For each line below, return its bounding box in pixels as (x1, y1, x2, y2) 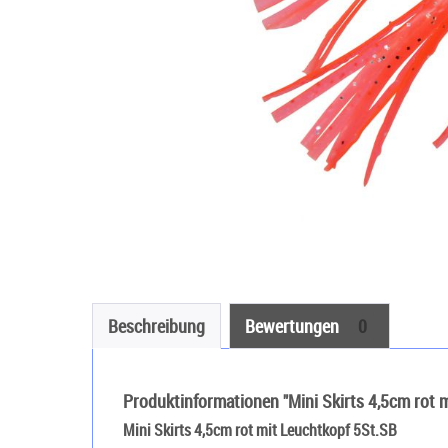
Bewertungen (245, 314, 343, 338)
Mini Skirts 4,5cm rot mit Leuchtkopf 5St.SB (123, 419, 397, 441)
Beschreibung (108, 314, 205, 338)
